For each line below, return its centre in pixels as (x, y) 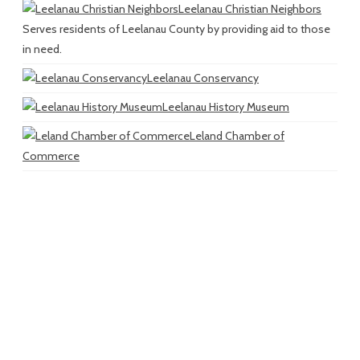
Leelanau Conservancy (203, 78)
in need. (42, 49)
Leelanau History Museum (226, 106)
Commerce (51, 155)
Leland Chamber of (237, 135)
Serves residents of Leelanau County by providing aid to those (176, 29)
